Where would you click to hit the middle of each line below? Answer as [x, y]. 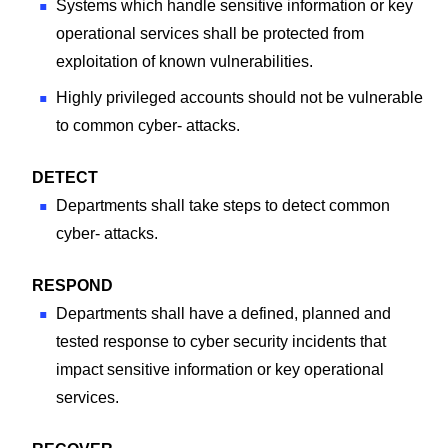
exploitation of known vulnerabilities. [184, 61]
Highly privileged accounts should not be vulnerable [239, 97]
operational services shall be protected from [210, 33]
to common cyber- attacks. [148, 125]
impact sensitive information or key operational [220, 369]
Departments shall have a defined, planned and [223, 313]
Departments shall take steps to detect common [223, 205]
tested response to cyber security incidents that [221, 341]
